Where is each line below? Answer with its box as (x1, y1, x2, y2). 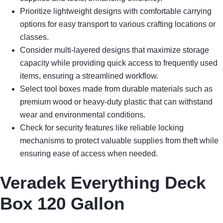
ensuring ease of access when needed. (20, 149, 158, 158)
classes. (20, 33, 49, 42)
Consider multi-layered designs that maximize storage (20, 46, 209, 55)
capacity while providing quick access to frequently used (20, 59, 218, 68)
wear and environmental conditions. (20, 111, 145, 119)
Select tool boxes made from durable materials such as (20, 85, 213, 94)
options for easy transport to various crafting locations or (20, 20, 216, 29)
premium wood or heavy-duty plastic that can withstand (20, 98, 213, 107)
